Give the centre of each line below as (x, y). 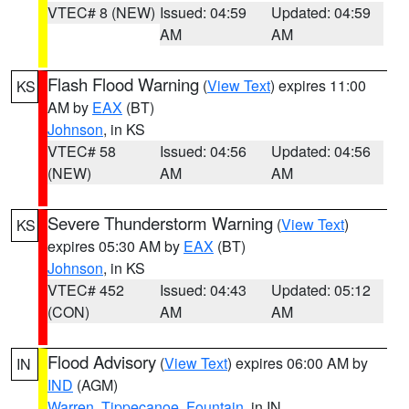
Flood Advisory (102, 362)
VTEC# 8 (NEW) (101, 12)
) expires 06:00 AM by (298, 363)
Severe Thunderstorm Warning (160, 223)
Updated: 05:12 (321, 290)
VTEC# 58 (82, 151)
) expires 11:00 (318, 85)
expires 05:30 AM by (115, 246)
